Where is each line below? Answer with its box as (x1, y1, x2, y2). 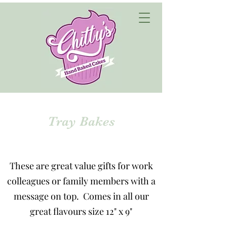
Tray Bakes (47, 114, 115, 129)
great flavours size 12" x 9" (30, 205, 132, 217)
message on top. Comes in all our (13, 190, 149, 202)
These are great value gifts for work (9, 160, 153, 172)
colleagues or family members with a (7, 175, 156, 187)
